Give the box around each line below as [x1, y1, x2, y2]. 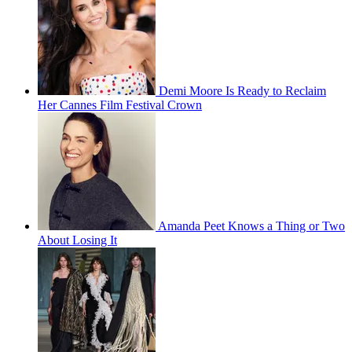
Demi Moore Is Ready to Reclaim [159, 83, 326, 97]
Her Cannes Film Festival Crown [38, 97, 202, 112]
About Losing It [38, 233, 117, 247]
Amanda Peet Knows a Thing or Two [158, 218, 345, 233]
